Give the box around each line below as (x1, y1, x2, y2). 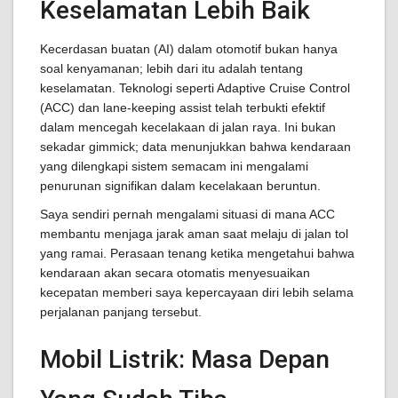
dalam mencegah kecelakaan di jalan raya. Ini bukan (40, 120, 336, 134)
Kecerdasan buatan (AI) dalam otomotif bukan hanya (40, 42, 338, 56)
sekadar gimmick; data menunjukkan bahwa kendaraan (40, 139, 351, 154)
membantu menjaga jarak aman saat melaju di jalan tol (40, 227, 348, 241)
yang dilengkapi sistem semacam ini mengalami (40, 159, 308, 173)
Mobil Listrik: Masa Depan (40, 345, 330, 374)
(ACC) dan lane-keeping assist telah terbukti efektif (40, 100, 325, 115)
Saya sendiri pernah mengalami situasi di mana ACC (40, 207, 335, 221)
